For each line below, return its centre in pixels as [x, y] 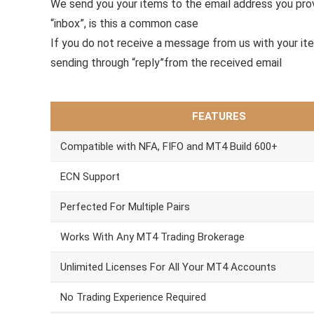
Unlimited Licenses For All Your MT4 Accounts [168, 267]
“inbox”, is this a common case [124, 23]
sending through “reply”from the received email [166, 63]
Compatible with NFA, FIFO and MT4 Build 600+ [169, 146]
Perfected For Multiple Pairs [125, 207]
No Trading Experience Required [133, 297]
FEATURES [219, 116]
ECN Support [90, 177]
